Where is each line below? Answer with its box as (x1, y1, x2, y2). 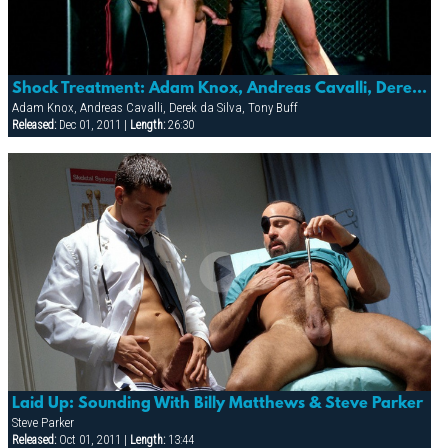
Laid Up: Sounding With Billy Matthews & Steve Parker (11, 395, 423, 414)
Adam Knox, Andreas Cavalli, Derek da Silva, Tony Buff (11, 100, 298, 115)
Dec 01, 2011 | (55, 118, 130, 132)
